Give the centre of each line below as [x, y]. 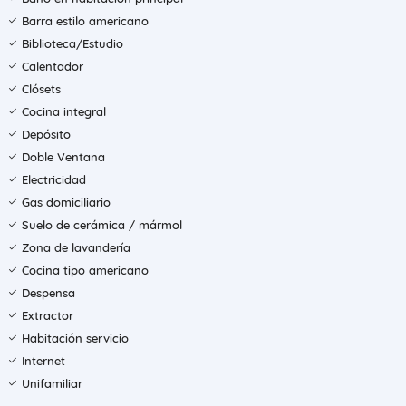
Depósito [46, 134]
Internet [43, 361]
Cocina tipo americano [85, 270]
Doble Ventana [63, 157]
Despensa [48, 293]
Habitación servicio [75, 338]
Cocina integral [64, 111]
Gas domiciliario [66, 202]
